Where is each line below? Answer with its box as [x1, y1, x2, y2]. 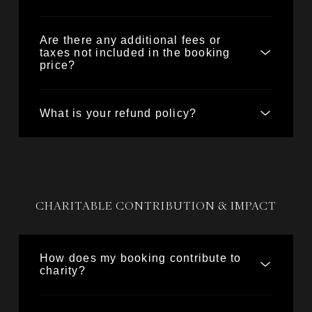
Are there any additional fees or [40, 34, 221, 46]
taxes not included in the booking [40, 47, 231, 58]
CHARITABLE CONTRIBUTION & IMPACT [35, 200, 277, 213]
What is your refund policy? [40, 107, 197, 119]
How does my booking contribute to [40, 252, 242, 264]
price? [40, 59, 76, 71]
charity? [40, 265, 86, 276]
